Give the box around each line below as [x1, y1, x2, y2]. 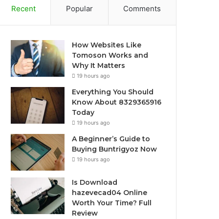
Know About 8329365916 [72, 97, 162, 107]
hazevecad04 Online [72, 188, 148, 197]
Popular [66, 3, 93, 13]
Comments [123, 3, 161, 13]
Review [72, 208, 98, 218]
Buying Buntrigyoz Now [72, 144, 157, 153]
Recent [11, 3, 36, 13]
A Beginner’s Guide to [72, 134, 151, 143]
